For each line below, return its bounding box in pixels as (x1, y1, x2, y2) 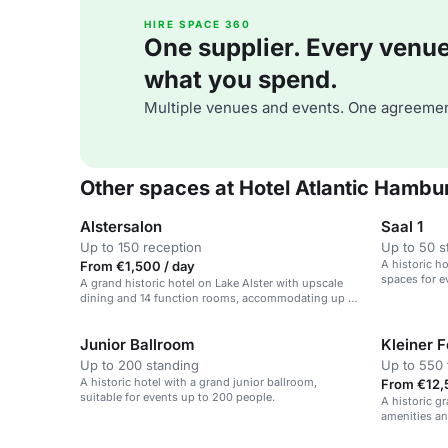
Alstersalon (80, 217, 162, 236)
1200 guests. (80, 306, 147, 320)
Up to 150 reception (80, 239, 202, 255)
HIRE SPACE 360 (144, 18, 251, 30)
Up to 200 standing (80, 357, 199, 373)
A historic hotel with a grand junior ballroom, (80, 375, 317, 389)
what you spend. (144, 65, 338, 94)
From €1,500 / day (80, 258, 195, 274)
